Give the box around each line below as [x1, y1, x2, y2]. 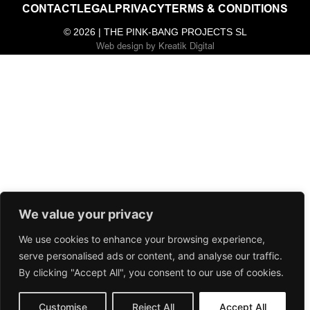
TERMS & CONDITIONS [165, 1, 288, 15]
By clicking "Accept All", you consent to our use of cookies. [19, 266, 284, 278]
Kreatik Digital [158, 40, 215, 51]
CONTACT [22, 1, 77, 15]
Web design [95, 40, 143, 51]
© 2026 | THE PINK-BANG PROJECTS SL [63, 26, 247, 37]
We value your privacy [19, 207, 154, 221]
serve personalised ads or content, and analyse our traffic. [19, 250, 282, 262]
